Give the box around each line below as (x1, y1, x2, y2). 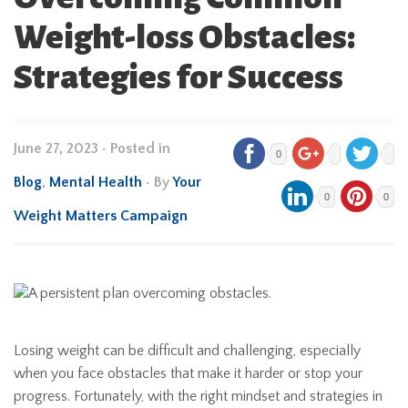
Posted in (110, 140, 170, 157)
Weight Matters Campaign (14, 208, 188, 224)
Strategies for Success (14, 59, 343, 96)
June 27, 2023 (14, 140, 98, 157)
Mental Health (49, 174, 142, 190)
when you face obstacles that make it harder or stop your (14, 365, 362, 382)
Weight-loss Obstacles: (14, 19, 355, 56)
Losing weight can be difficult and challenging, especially (14, 342, 361, 360)
